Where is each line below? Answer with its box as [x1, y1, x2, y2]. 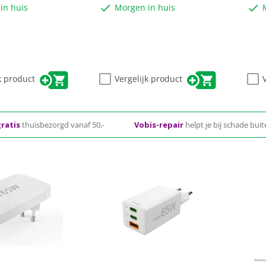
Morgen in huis [115, 2, 176, 13]
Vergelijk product [115, 72, 183, 84]
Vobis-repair [134, 119, 185, 130]
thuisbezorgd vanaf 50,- [22, 119, 104, 130]
